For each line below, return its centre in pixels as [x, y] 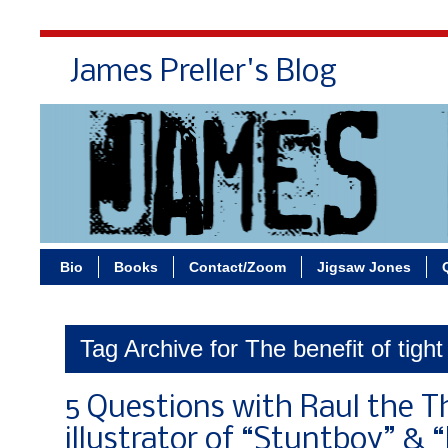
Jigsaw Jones [364, 267]
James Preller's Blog [203, 73]
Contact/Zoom [237, 267]
